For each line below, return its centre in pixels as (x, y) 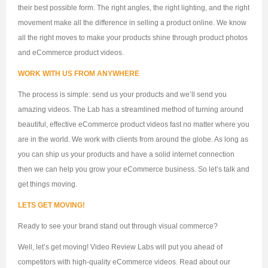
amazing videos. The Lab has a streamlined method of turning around (131, 110)
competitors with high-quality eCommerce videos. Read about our (124, 262)
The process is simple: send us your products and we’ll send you (122, 95)
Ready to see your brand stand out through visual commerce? (118, 226)
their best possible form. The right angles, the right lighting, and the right (134, 8)
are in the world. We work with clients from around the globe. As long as (133, 140)
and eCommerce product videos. (71, 53)
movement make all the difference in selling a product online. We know (132, 23)
